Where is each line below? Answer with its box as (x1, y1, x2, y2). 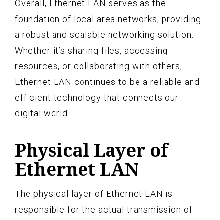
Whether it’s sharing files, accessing (15, 45, 168, 55)
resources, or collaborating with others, (15, 60, 182, 71)
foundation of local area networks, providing (15, 13, 201, 24)
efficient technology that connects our (15, 92, 179, 103)
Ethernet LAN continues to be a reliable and (15, 76, 200, 87)
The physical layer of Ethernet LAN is (15, 188, 173, 199)
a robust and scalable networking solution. (15, 29, 193, 40)
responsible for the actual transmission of (15, 204, 192, 215)
